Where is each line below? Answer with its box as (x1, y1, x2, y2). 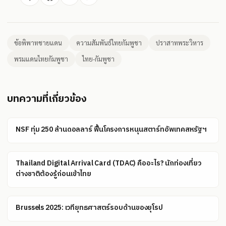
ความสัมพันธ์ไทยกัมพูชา (76, 38, 142, 47)
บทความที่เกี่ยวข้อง (7, 90, 87, 107)
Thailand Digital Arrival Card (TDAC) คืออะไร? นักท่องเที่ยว (16, 157, 201, 169)
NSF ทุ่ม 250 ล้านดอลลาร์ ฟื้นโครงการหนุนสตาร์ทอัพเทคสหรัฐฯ (16, 123, 207, 135)
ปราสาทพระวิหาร (156, 38, 203, 47)
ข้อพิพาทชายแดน (14, 38, 62, 47)
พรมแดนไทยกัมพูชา (14, 54, 68, 63)
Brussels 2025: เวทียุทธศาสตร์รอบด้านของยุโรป (16, 201, 163, 213)
